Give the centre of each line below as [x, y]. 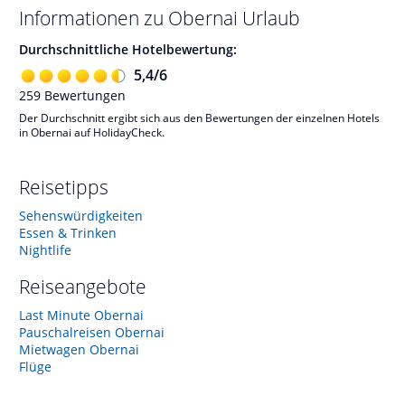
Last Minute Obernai [81, 315]
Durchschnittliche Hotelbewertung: [128, 49]
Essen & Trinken [68, 232]
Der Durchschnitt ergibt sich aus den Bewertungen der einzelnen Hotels [199, 118]
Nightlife [45, 250]
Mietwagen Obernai [79, 349]
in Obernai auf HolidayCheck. [92, 132]
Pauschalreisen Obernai [92, 332]
